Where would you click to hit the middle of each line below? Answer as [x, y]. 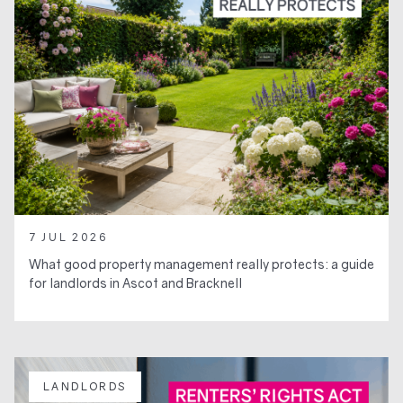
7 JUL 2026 [68, 237]
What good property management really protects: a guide [201, 264]
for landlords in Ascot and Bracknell [135, 282]
